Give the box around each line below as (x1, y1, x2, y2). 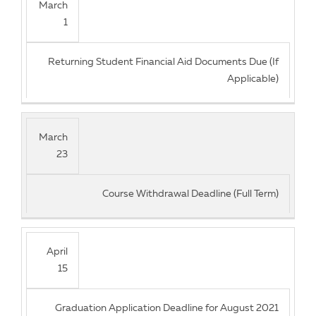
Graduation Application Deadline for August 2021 (54, 303, 279, 314)
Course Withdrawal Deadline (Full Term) (102, 188, 279, 199)
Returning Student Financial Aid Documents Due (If (47, 56, 279, 67)
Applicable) (226, 73, 279, 84)
